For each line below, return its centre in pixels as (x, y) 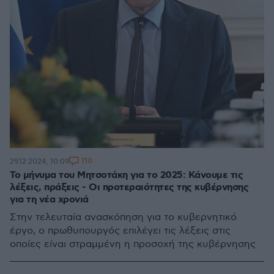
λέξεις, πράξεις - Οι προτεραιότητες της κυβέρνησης (129, 187)
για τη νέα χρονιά (49, 200)
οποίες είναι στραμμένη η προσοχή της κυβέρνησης (133, 244)
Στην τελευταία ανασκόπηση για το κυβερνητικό (123, 217)
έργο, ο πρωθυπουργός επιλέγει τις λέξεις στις (120, 231)
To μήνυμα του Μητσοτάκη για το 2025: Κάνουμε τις (126, 175)
